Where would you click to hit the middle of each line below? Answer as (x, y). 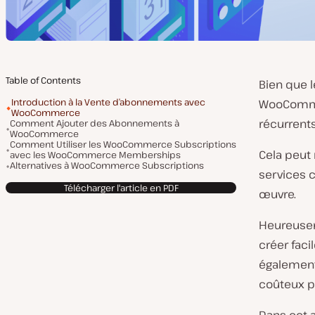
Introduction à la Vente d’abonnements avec (108, 102)
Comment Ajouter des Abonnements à (95, 123)
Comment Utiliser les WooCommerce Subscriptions (123, 144)
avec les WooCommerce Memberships (95, 155)
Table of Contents (43, 80)
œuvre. (277, 194)
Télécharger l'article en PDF (121, 187)
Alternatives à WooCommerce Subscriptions (107, 165)
